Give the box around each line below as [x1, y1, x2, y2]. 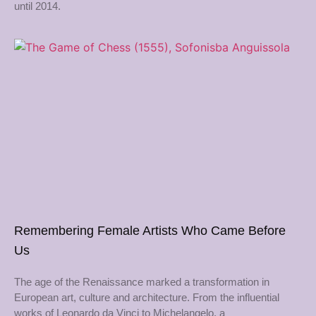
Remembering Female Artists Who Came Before [14, 223, 286, 238]
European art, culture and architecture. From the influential [14, 291, 279, 303]
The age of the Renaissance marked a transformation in [14, 275, 269, 288]
